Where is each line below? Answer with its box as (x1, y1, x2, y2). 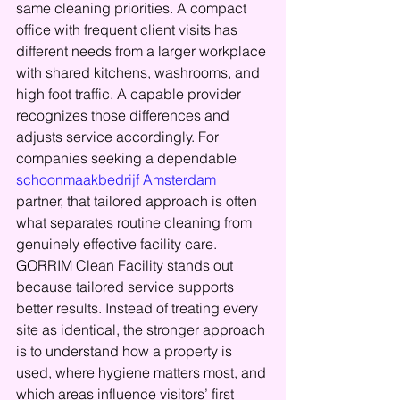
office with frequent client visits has (16, 21, 241, 38)
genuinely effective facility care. (16, 235, 217, 253)
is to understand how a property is (16, 342, 236, 360)
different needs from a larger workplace (16, 42, 270, 60)
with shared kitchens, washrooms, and (16, 63, 263, 81)
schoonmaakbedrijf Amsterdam (16, 171, 216, 188)
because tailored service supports (16, 278, 237, 296)
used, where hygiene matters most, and (16, 363, 270, 381)
